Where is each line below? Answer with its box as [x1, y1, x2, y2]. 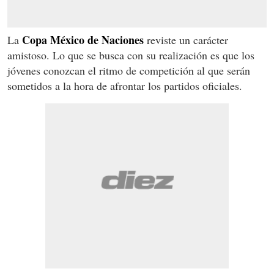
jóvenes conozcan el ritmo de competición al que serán [7, 62, 250, 78]
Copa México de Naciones [19, 31, 144, 48]
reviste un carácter [144, 32, 228, 47]
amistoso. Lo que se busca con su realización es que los [7, 47, 254, 62]
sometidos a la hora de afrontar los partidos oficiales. [7, 78, 242, 93]
